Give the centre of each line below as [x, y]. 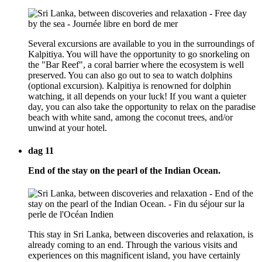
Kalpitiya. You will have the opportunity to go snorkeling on [139, 54]
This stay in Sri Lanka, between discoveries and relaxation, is [141, 235]
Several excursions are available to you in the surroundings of [141, 43]
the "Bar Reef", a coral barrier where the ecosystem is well [136, 64]
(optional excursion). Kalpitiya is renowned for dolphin [130, 85]
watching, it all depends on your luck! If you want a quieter [137, 96]
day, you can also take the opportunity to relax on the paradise [142, 106]
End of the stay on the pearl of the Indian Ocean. [124, 170]
